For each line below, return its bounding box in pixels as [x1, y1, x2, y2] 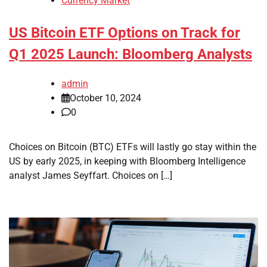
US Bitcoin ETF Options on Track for [9, 24, 240, 42]
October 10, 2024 [70, 92, 141, 104]
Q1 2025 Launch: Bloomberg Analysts [9, 46, 252, 63]
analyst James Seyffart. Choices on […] [9, 169, 172, 181]
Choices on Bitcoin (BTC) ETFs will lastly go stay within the [9, 141, 256, 153]
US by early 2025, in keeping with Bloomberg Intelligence [9, 155, 246, 167]
